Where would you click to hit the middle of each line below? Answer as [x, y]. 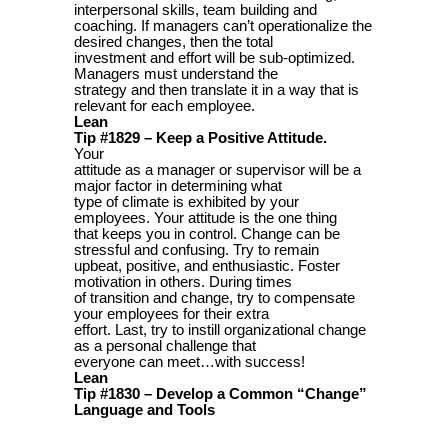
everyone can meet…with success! [189, 361]
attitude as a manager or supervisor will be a [217, 169]
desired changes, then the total [173, 41]
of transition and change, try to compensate [214, 297]
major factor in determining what [178, 185]
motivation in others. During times [183, 281]
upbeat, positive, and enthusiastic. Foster [207, 265]
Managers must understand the [176, 73]
